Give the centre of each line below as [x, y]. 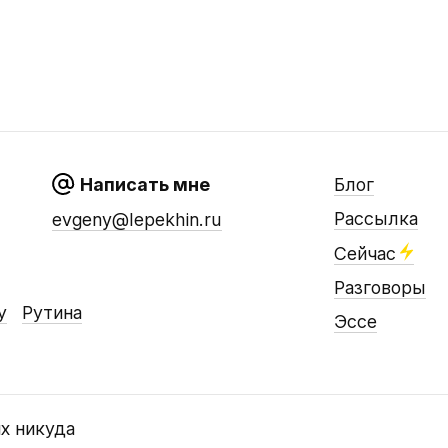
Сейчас [364, 254]
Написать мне [144, 185]
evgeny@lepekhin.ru [136, 220]
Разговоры [379, 288]
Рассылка [375, 219]
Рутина [51, 312]
